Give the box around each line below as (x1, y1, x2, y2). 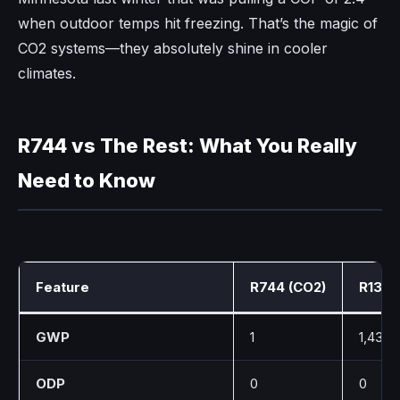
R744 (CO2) (250, 278, 326, 296)
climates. (18, 63, 76, 82)
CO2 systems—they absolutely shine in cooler (18, 38, 328, 57)
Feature (36, 278, 89, 296)
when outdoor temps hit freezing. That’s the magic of (18, 13, 378, 32)
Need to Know (18, 168, 155, 192)
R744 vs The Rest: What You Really (18, 133, 357, 157)
